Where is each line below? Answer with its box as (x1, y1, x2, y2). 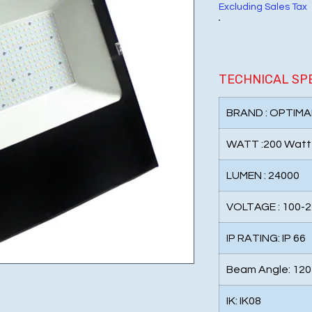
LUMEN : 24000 (226, 170, 299, 182)
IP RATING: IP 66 (226, 233, 306, 244)
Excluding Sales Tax (219, 2, 307, 13)
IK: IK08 (226, 295, 261, 307)
